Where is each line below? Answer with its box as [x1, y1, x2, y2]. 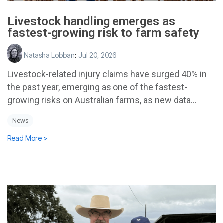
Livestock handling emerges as [7, 14, 175, 28]
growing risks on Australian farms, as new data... [7, 94, 197, 105]
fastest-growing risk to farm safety [7, 25, 199, 40]
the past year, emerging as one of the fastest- [7, 81, 187, 92]
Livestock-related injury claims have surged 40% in [7, 68, 207, 79]
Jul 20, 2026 [78, 50, 116, 59]
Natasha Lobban [22, 50, 75, 59]
